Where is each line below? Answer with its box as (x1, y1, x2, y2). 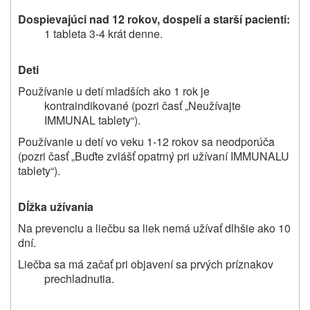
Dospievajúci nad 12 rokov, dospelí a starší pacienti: (18, 10, 290, 27)
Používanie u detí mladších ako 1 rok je (18, 82, 210, 99)
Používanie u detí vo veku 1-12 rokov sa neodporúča (18, 133, 275, 149)
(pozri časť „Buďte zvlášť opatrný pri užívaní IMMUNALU (18, 147, 289, 164)
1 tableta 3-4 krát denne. (44, 25, 163, 42)
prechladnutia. (44, 270, 114, 286)
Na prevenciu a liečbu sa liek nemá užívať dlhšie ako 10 (18, 219, 291, 236)
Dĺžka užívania (18, 198, 93, 215)
